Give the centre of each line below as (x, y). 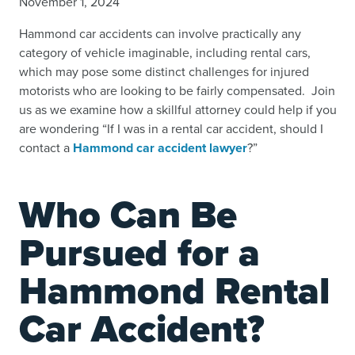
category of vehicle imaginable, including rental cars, (165, 53)
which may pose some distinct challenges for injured (164, 72)
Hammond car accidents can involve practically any (160, 34)
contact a (46, 148)
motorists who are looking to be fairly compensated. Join (177, 91)
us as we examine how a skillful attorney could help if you (178, 110)
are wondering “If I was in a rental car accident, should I (171, 129)
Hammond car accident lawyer (160, 148)
